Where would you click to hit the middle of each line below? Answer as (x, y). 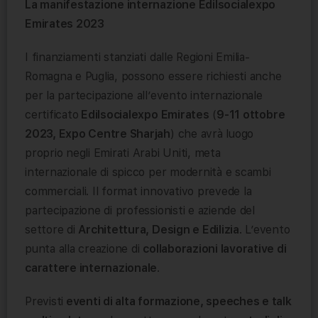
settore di (52, 230)
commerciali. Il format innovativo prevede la (138, 192)
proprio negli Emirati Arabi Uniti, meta (123, 153)
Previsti (44, 302)
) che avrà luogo (212, 134)
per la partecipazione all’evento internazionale (144, 96)
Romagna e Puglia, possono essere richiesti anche (153, 77)
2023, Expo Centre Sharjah (98, 134)
